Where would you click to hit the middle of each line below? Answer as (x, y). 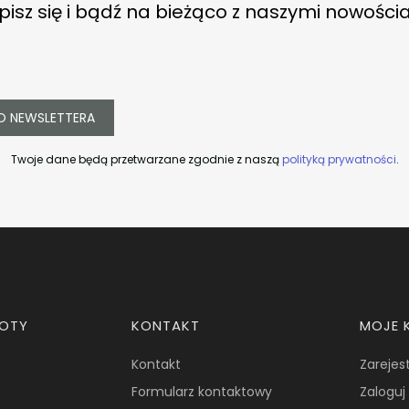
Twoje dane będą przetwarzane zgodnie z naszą (146, 159)
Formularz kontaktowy (202, 391)
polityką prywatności (339, 159)
